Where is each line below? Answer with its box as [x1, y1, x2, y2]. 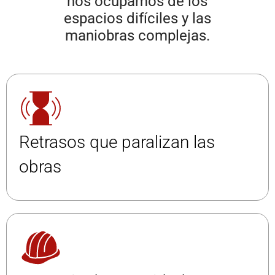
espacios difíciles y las [63, 9, 211, 27]
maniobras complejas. [64, 26, 210, 44]
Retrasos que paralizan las [19, 131, 215, 152]
